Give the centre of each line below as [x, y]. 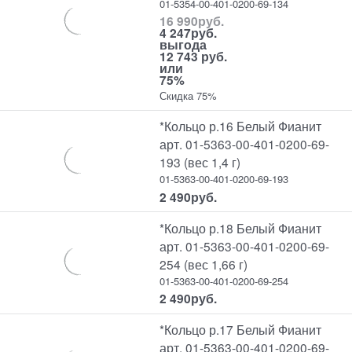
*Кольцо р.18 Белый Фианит [241, 227]
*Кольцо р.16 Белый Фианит [241, 126]
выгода [183, 45]
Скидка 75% [189, 96]
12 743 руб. [194, 57]
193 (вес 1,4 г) [200, 162]
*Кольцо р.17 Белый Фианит [241, 330]
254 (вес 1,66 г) [204, 264]
